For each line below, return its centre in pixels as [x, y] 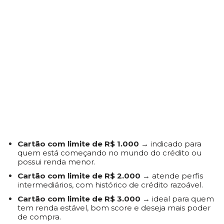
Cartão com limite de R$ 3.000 [79, 199]
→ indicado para [170, 144]
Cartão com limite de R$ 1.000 [78, 144]
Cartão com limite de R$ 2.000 [79, 176]
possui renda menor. [56, 162]
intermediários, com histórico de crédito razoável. [110, 185]
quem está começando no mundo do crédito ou [109, 153]
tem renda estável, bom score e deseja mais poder [114, 208]
